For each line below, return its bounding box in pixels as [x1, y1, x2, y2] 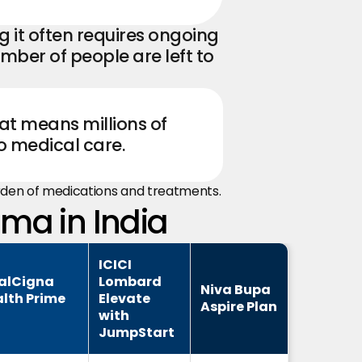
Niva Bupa [200, 280, 271, 299]
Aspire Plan [200, 297, 278, 316]
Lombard [99, 272, 162, 291]
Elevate [99, 289, 151, 308]
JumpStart [99, 323, 175, 342]
